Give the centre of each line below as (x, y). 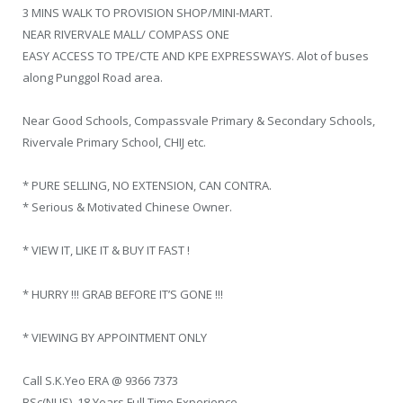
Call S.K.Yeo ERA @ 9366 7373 (100, 380)
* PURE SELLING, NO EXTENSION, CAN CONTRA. (147, 186)
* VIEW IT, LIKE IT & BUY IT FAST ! (106, 251)
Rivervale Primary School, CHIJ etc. (114, 143)
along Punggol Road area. (93, 78)
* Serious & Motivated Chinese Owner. (127, 207)
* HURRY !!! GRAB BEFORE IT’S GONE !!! (123, 294)
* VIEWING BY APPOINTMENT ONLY (115, 337)
